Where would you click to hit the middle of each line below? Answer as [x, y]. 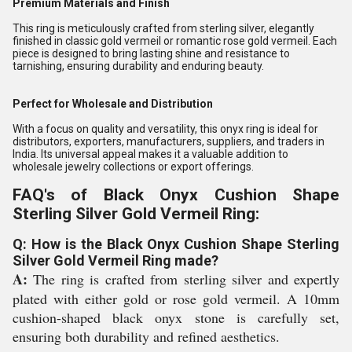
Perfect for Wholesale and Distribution [113, 104]
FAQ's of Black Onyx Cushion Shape [176, 195]
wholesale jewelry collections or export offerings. [133, 167]
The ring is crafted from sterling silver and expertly [183, 279]
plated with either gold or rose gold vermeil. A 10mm [176, 299]
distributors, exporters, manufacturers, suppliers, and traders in [169, 141]
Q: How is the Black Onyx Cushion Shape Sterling [176, 244]
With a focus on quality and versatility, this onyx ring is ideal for [165, 129]
